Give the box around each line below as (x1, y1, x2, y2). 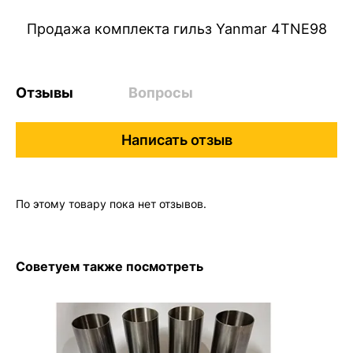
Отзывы (16, 84, 73, 101)
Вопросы (128, 84, 193, 101)
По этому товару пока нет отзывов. (16, 197, 206, 210)
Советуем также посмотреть (16, 258, 203, 274)
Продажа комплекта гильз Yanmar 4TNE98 (26, 20, 327, 37)
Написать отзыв (121, 132, 232, 148)
